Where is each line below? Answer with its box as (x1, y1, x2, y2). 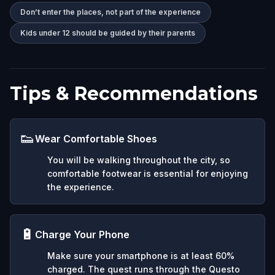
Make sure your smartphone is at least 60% (47, 250, 234, 261)
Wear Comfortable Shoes (35, 132, 157, 145)
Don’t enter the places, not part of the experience (20, 7, 201, 17)
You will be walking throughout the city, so (47, 154, 230, 165)
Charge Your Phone (35, 228, 130, 241)
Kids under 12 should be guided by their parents (20, 28, 195, 37)
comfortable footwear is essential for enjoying (47, 168, 248, 179)
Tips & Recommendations (10, 82, 258, 105)
